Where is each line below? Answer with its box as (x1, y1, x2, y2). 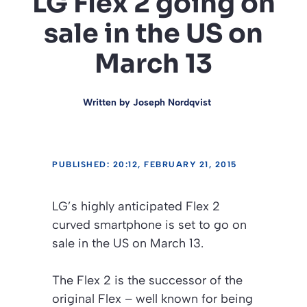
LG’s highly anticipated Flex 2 (52, 199, 220, 214)
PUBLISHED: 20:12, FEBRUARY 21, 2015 (52, 160, 237, 169)
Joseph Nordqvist (132, 97, 211, 108)
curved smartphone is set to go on (52, 217, 247, 232)
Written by (82, 97, 133, 108)
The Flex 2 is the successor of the (52, 273, 243, 288)
